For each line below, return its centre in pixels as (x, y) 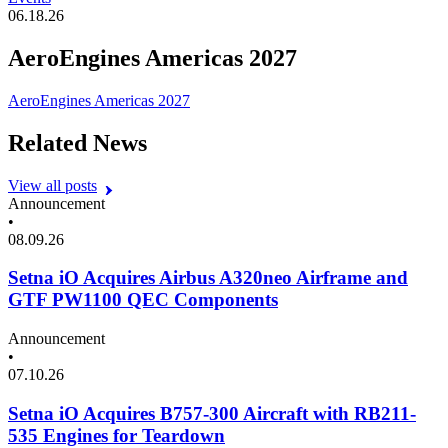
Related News (77, 142)
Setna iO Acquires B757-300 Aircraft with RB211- (212, 413)
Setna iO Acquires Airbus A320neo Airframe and (208, 278)
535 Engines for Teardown (116, 435)
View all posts (52, 185)
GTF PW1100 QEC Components (143, 300)
